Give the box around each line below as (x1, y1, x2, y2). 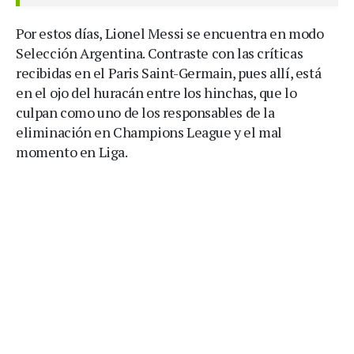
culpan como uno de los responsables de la (16, 103, 275, 122)
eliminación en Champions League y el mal (16, 122, 283, 142)
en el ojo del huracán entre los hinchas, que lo (16, 83, 297, 103)
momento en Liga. (16, 142, 128, 162)
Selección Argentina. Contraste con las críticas (16, 43, 303, 63)
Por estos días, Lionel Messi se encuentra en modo (16, 24, 324, 43)
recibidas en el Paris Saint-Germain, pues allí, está (16, 63, 322, 83)
